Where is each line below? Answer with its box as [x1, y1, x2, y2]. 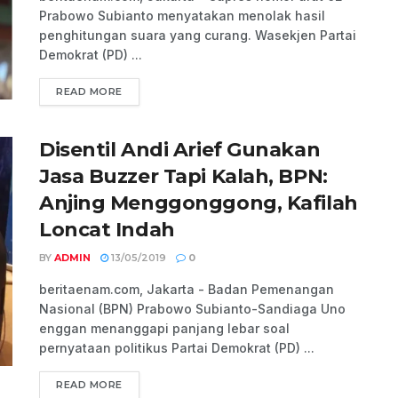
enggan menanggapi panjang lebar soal [39, 321, 290, 337]
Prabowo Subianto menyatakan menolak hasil [39, 8, 325, 24]
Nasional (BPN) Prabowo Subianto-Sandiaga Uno [39, 301, 346, 317]
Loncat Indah [39, 218, 175, 243]
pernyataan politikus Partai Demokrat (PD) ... [39, 340, 314, 356]
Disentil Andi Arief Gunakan [39, 138, 321, 163]
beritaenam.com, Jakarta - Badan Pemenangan [39, 282, 334, 298]
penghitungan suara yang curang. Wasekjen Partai [39, 28, 356, 44]
